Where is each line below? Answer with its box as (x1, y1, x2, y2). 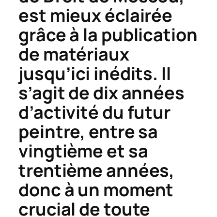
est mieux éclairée (18, 3, 173, 27)
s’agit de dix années (18, 80, 185, 105)
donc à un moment (18, 177, 174, 201)
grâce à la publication (18, 22, 198, 46)
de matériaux (18, 42, 129, 66)
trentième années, (18, 158, 175, 182)
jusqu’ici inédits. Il (18, 61, 171, 85)
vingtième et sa (18, 139, 148, 163)
